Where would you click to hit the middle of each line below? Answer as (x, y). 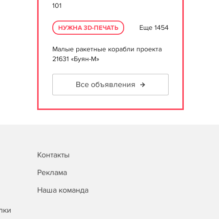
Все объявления (106, 85)
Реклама (52, 173)
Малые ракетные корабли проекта (107, 49)
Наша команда (63, 190)
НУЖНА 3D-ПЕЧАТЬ (88, 28)
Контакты (53, 155)
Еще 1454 (154, 27)
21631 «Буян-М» (76, 59)
